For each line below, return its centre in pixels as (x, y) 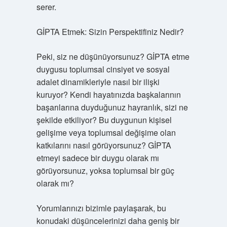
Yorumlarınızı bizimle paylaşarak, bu (101, 208)
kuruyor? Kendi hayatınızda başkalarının (108, 94)
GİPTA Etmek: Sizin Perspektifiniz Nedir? (110, 32)
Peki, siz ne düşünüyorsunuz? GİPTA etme (113, 56)
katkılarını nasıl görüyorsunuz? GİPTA (104, 145)
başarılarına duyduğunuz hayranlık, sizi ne (112, 107)
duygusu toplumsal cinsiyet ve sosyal (103, 69)
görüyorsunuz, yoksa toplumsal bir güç (105, 171)
